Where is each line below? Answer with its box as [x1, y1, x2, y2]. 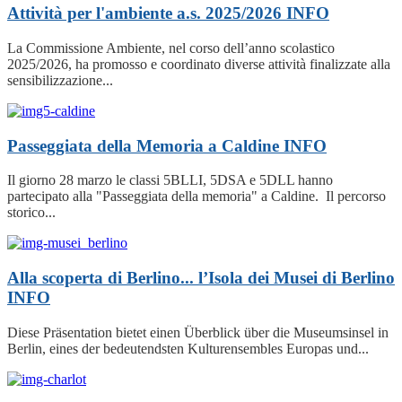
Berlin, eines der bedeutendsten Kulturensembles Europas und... [7, 340, 369, 356]
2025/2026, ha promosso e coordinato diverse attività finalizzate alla [7, 56, 390, 72]
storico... [7, 205, 56, 221]
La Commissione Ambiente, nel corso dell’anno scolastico [7, 39, 335, 56]
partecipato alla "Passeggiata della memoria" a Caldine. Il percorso [7, 188, 386, 205]
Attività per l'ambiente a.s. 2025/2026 [7, 4, 286, 23]
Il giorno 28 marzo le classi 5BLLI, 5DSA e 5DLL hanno [7, 172, 333, 188]
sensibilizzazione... [7, 72, 113, 88]
